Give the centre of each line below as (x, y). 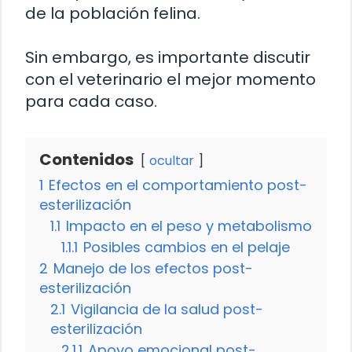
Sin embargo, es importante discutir (168, 57)
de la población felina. (113, 13)
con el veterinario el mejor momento (170, 79)
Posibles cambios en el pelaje (187, 247)
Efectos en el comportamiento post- (178, 185)
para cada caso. (91, 101)
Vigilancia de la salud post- (167, 309)
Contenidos (86, 159)
